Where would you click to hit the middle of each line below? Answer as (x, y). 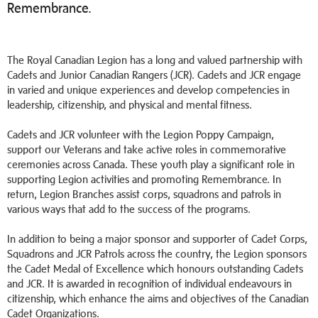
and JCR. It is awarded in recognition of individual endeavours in (149, 284)
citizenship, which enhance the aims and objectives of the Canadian (158, 298)
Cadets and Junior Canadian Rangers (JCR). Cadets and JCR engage (154, 75)
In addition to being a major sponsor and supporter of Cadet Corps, (157, 239)
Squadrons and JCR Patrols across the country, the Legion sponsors (157, 254)
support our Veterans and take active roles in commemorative (147, 149)
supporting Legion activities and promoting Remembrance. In (144, 179)
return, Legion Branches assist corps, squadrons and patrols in (144, 194)
